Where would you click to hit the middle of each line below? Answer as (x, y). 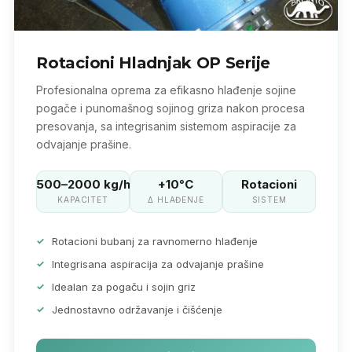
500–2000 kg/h (83, 184)
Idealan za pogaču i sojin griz (124, 286)
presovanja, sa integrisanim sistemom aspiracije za (167, 126)
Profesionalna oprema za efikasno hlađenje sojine (167, 90)
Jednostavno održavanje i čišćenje (137, 309)
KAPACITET (83, 199)
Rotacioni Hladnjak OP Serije (153, 62)
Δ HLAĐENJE (176, 199)
